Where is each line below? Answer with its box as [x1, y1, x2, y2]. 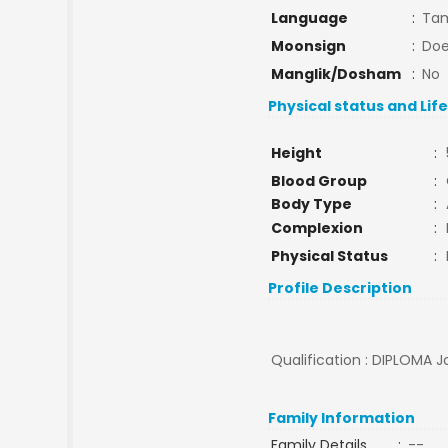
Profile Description [268, 278, 413, 298]
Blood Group [270, 171, 367, 191]
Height [270, 143, 322, 163]
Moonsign [270, 36, 346, 56]
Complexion [270, 218, 363, 238]
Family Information [268, 408, 416, 428]
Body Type [270, 194, 352, 214]
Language [270, 8, 348, 28]
